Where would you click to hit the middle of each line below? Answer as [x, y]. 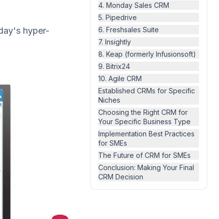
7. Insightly [115, 42]
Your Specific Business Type [144, 121]
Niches [109, 100]
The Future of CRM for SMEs [144, 155]
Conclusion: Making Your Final [146, 167]
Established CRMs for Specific [147, 91]
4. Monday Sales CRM [134, 5]
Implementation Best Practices [146, 134]
